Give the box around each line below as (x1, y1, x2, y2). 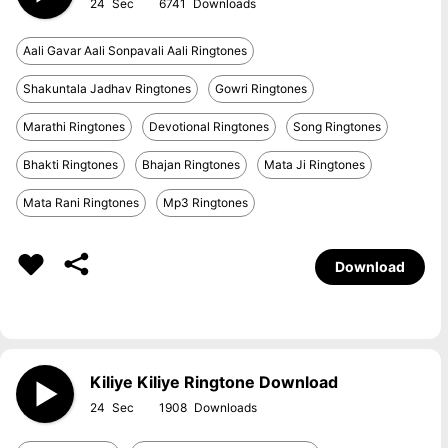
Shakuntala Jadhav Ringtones (23, 81, 191, 96)
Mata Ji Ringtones (264, 157, 365, 172)
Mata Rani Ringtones (23, 195, 139, 210)
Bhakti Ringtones (23, 157, 118, 172)
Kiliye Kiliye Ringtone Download (90, 372, 338, 392)
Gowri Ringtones (215, 81, 307, 96)
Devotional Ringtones (149, 119, 269, 134)
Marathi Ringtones (23, 119, 125, 134)
